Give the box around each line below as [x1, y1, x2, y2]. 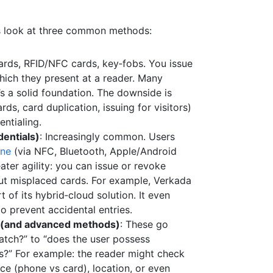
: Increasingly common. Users [39, 130, 175, 143]
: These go [119, 218, 168, 230]
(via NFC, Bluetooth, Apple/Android [10, 145, 177, 157]
